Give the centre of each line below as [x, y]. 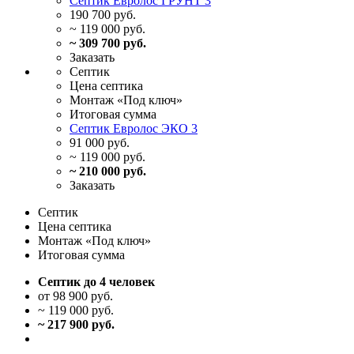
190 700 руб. [103, 15]
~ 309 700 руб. [108, 43]
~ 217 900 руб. [76, 325]
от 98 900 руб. [75, 296]
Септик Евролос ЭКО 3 [134, 129]
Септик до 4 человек [96, 282]
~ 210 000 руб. [108, 171]
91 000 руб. [100, 143]
